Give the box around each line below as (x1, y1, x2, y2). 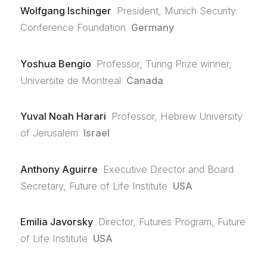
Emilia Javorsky (20, 216, 93, 228)
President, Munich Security (117, 5, 237, 17)
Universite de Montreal (20, 74, 121, 86)
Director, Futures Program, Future (98, 216, 246, 228)
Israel (83, 127, 110, 139)
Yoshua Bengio (20, 57, 91, 70)
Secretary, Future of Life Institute (20, 179, 167, 192)
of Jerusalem (20, 127, 78, 139)
